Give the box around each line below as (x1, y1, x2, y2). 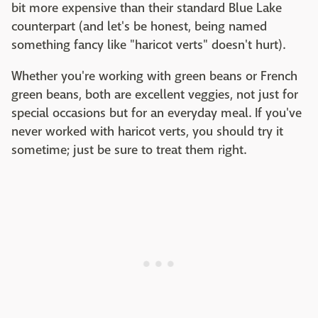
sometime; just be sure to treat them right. (11, 141, 246, 158)
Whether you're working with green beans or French (11, 67, 297, 84)
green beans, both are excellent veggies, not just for (11, 86, 298, 103)
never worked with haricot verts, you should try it (11, 123, 283, 140)
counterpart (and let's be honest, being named (11, 18, 267, 35)
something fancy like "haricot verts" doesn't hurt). (11, 36, 285, 53)
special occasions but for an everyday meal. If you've (11, 104, 302, 121)
